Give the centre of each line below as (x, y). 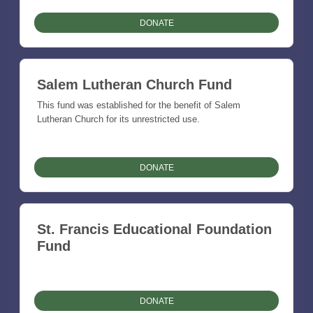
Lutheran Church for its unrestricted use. (118, 119)
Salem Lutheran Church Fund (134, 85)
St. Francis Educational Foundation (154, 230)
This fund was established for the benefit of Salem (139, 105)
